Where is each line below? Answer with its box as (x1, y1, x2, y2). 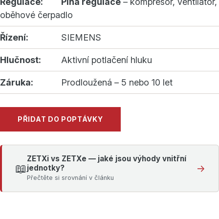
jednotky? (27, 163, 65, 173)
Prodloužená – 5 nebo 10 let (61, 77, 173, 88)
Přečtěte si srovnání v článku (27, 174, 114, 181)
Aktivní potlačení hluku (61, 55, 152, 65)
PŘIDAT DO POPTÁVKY (18, 115, 103, 123)
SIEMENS (61, 32, 101, 43)
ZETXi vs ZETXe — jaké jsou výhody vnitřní (27, 154, 186, 163)
